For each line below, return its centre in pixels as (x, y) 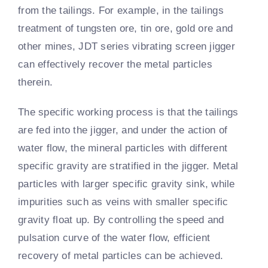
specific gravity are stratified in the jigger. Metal (128, 166)
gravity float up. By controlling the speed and (121, 220)
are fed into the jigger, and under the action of (123, 130)
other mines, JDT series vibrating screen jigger (127, 46)
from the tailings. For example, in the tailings (121, 10)
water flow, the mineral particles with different (123, 148)
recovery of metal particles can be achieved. (121, 255)
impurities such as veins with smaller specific (123, 202)
